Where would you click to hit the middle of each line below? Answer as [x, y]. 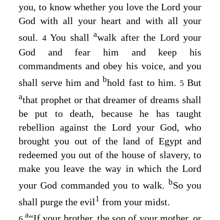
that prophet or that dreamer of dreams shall [112, 100]
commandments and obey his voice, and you [110, 66]
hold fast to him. [143, 82]
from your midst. [135, 202]
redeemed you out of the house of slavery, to [110, 155]
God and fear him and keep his [110, 52]
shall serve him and [61, 82]
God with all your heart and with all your [110, 21]
